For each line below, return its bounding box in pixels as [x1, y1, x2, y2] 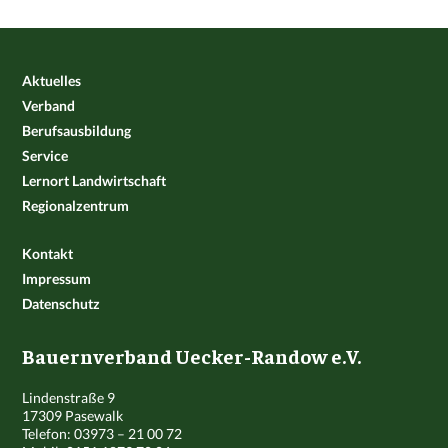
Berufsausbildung [22, 121, 132, 139]
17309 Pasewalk [22, 406, 124, 424]
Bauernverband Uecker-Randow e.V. [22, 342, 362, 368]
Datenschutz [22, 294, 101, 312]
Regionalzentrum [22, 196, 130, 214]
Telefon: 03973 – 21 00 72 [22, 424, 183, 442]
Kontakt [22, 244, 74, 262]
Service [22, 146, 69, 164]
